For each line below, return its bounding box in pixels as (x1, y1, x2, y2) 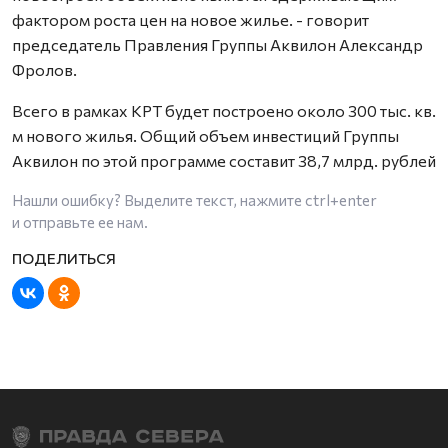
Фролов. (12, 60, 77, 80)
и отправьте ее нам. (12, 213, 148, 232)
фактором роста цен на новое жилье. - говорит (12, 10, 369, 30)
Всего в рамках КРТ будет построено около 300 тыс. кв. (12, 101, 436, 121)
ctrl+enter (305, 191, 377, 210)
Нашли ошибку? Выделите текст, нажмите (12, 191, 305, 210)
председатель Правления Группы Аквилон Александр (12, 35, 423, 55)
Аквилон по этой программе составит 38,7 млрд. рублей (12, 151, 436, 171)
